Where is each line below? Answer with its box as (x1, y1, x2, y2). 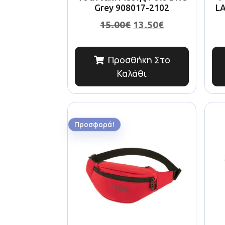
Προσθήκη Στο (107, 54, 170, 66)
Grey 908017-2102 (94, 3, 170, 13)
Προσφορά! (74, 120, 115, 130)
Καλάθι (117, 67, 147, 80)
